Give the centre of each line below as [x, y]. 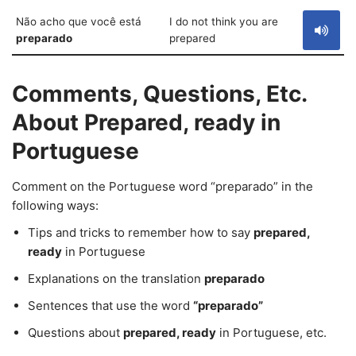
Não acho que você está [79, 21]
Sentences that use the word [110, 306]
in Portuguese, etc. [271, 333]
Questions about [75, 333]
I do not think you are [224, 21]
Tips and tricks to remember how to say [141, 232]
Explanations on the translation [116, 279]
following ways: [55, 205]
